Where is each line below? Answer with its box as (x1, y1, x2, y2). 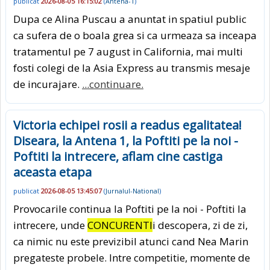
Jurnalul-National (105, 186, 159, 195)
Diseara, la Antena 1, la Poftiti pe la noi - (13, 133, 238, 149)
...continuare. (82, 77, 143, 92)
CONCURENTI (87, 218, 152, 232)
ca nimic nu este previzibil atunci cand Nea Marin (13, 234, 248, 248)
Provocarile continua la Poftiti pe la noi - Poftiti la (13, 201, 246, 216)
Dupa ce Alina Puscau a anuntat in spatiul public (13, 12, 246, 27)
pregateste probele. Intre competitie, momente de (13, 250, 250, 265)
